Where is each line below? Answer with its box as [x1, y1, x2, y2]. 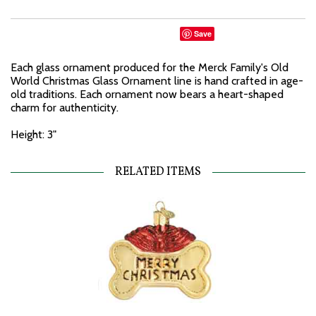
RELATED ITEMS [115, 164, 201, 180]
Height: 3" [11, 128, 56, 141]
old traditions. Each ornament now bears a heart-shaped [11, 87, 284, 101]
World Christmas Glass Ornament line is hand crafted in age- [11, 74, 303, 87]
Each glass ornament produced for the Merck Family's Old [11, 61, 288, 74]
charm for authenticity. [11, 101, 119, 114]
